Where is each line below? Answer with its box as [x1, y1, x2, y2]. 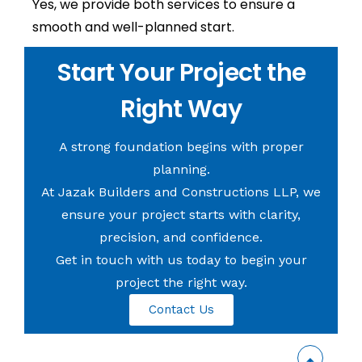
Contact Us [148, 302, 214, 317]
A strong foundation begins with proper [58, 139, 304, 154]
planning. [152, 162, 210, 177]
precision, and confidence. [99, 229, 263, 245]
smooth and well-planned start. [32, 18, 234, 36]
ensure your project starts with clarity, [61, 207, 301, 222]
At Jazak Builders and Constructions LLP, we [41, 184, 321, 200]
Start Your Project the [56, 56, 306, 90]
